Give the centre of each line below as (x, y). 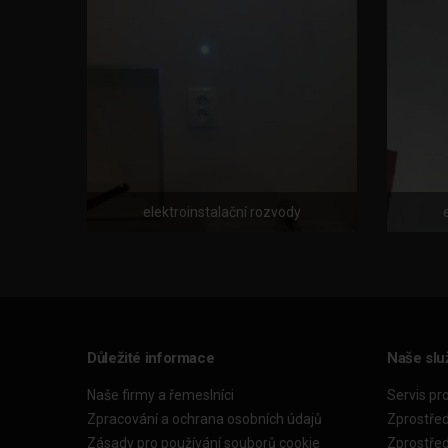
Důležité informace (151, 357)
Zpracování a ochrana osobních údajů (204, 418)
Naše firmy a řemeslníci (160, 394)
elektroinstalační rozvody (222, 211)
